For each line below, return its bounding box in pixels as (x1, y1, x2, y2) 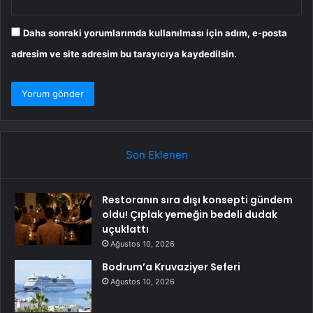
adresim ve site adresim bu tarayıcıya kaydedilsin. (11, 48, 237, 60)
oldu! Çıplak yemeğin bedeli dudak (102, 208, 277, 222)
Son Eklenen (125, 148, 188, 162)
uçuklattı (102, 222, 149, 237)
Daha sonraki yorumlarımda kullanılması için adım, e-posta (23, 27, 287, 39)
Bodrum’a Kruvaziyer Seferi (102, 260, 240, 275)
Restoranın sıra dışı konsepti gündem (102, 193, 293, 208)
